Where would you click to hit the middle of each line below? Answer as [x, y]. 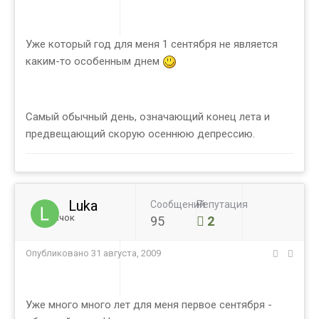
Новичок [56, 218]
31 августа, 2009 [126, 253]
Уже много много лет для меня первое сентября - [149, 305]
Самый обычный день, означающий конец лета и [148, 117]
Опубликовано [58, 253]
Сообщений [178, 205]
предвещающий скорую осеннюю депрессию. [140, 134]
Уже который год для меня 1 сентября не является [152, 45]
